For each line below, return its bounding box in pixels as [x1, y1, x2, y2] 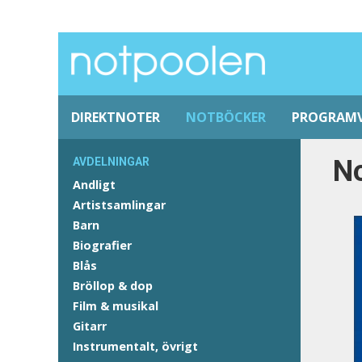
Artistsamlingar [73, 197, 166, 213]
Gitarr [73, 318, 107, 334]
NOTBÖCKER [186, 108, 266, 126]
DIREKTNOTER [71, 108, 160, 126]
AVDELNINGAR [73, 155, 149, 168]
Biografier [73, 238, 132, 253]
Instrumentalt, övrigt [73, 339, 198, 354]
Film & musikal [73, 298, 158, 314]
